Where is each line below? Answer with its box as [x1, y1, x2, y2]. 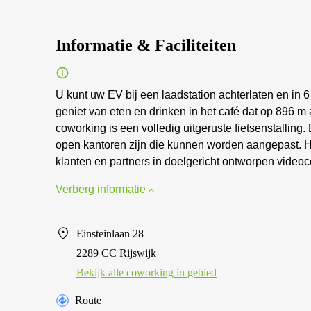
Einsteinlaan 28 [76, 228, 144, 239]
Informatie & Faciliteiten [56, 36, 236, 54]
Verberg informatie [56, 183, 146, 195]
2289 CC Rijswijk [76, 247, 156, 259]
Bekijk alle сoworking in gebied [76, 267, 217, 278]
